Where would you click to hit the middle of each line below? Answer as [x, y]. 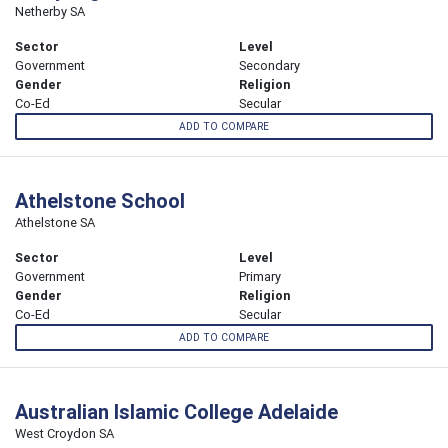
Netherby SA [50, 11]
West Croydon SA [64, 434]
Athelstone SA [55, 223]
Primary [260, 277]
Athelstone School [100, 201]
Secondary [269, 65]
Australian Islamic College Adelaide [176, 412]
